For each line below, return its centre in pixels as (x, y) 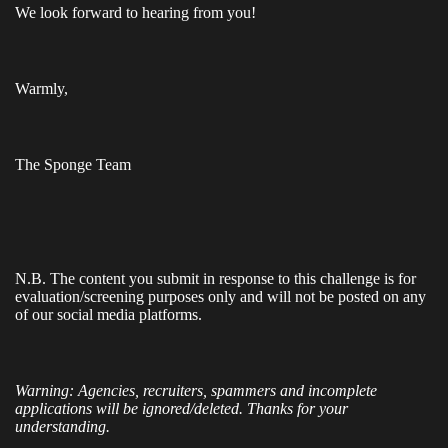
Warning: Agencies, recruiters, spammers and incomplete (196, 390)
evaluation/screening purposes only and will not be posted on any (220, 296)
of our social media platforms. (108, 314)
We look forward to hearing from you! (135, 12)
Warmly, (41, 88)
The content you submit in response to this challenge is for (233, 278)
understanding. (66, 426)
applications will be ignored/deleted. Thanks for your (181, 408)
